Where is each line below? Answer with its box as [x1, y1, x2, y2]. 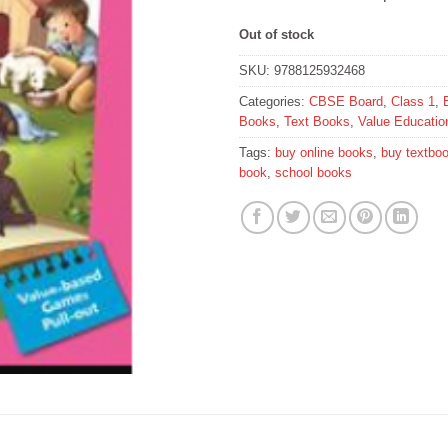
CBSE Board [309, 94, 383, 110]
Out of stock [239, 26, 314, 42]
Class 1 [391, 94, 435, 110]
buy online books [275, 145, 373, 161]
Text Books [284, 114, 350, 130]
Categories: [239, 94, 309, 110]
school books [275, 165, 352, 181]
